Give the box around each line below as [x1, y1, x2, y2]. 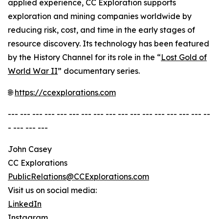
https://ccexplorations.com [15, 88, 116, 98]
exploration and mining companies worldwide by [8, 11, 192, 22]
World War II [8, 66, 58, 76]
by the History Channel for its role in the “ [8, 52, 161, 63]
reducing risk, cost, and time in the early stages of [8, 25, 195, 35]
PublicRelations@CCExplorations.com [8, 172, 149, 182]
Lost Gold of [161, 52, 207, 63]
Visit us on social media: [8, 185, 97, 196]
